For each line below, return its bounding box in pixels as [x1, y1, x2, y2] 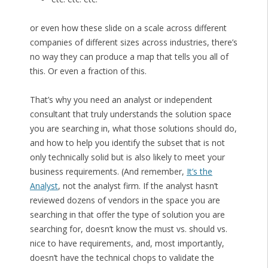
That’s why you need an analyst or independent [29, 94, 212, 106]
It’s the [186, 166, 212, 178]
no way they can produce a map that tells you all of [29, 51, 229, 63]
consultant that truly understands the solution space [29, 108, 232, 120]
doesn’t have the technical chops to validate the [29, 252, 214, 264]
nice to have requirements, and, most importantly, [29, 237, 224, 249]
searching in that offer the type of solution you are [29, 209, 225, 221]
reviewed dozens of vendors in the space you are [29, 194, 220, 206]
